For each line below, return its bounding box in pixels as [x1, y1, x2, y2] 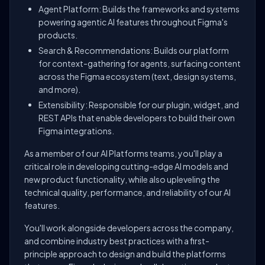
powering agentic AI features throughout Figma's [38, 17, 228, 27]
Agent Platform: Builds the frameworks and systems [38, 4, 240, 14]
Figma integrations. [38, 125, 114, 136]
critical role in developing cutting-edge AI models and [24, 161, 228, 172]
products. [38, 30, 77, 40]
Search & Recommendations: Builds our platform [38, 45, 229, 56]
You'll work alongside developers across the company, [24, 222, 234, 233]
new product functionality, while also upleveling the [24, 174, 220, 185]
